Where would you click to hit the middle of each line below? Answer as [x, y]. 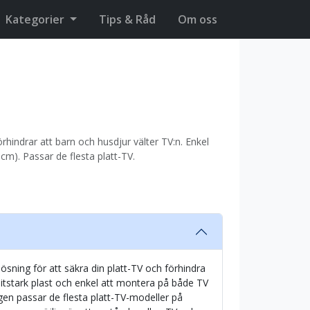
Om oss [198, 19]
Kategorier [37, 19]
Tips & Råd [127, 19]
